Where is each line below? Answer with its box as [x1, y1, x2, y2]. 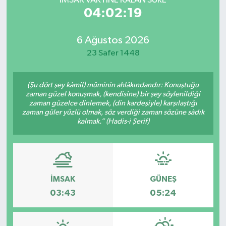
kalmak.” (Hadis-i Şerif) [77, 118, 149, 126]
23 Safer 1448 [86, 48, 140, 58]
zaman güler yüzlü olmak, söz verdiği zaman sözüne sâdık [22, 108, 204, 117]
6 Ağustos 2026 [77, 34, 149, 46]
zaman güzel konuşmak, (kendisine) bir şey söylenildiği [26, 90, 200, 98]
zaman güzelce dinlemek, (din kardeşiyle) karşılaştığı [29, 99, 197, 107]
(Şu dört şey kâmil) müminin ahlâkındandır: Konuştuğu [27, 81, 199, 89]
